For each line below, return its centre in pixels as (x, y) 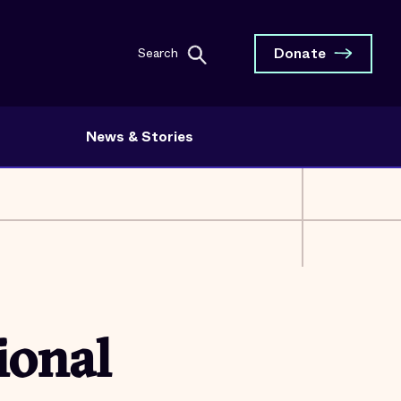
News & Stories (139, 137)
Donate (300, 53)
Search (158, 52)
